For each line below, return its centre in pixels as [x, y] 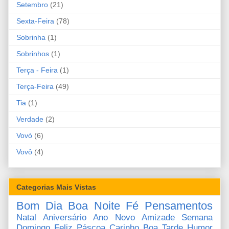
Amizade [158, 217]
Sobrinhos [33, 54]
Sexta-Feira [35, 21]
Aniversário [65, 217]
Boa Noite [94, 205]
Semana [197, 217]
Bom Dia [39, 205]
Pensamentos [179, 205]
